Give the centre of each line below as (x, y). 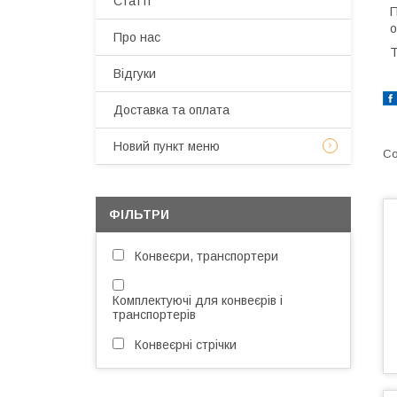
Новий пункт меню (167, 146)
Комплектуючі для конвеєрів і (198, 300)
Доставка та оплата (171, 110)
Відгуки (135, 74)
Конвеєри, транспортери (206, 256)
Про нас (137, 37)
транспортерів (154, 315)
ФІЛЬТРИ (139, 214)
